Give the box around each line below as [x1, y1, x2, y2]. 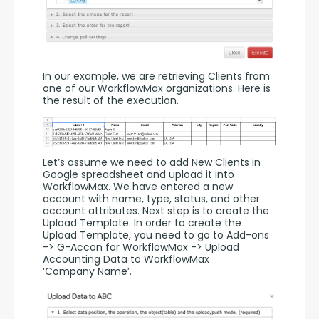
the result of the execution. [43, 93, 179, 108]
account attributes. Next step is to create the [43, 203, 269, 218]
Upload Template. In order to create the [43, 215, 241, 230]
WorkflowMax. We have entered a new [43, 179, 233, 194]
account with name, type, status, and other [43, 191, 260, 206]
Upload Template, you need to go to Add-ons [43, 227, 269, 242]
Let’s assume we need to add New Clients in [43, 155, 261, 169]
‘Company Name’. [43, 263, 132, 278]
